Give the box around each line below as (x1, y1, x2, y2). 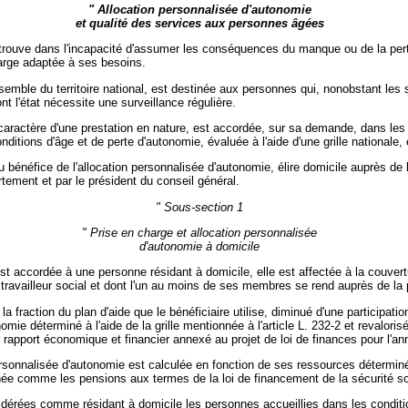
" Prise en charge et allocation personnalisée (82, 225, 317, 240)
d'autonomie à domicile (139, 239, 260, 253)
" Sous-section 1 (156, 199, 243, 214)
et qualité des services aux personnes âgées (75, 15, 324, 30)
